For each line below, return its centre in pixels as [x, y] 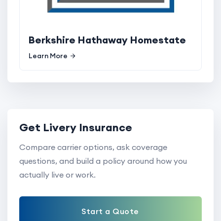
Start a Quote [110, 211]
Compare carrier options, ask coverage [93, 147]
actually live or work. [57, 174]
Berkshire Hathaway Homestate [107, 39]
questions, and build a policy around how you [103, 161]
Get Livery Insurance [76, 127]
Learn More [48, 55]
